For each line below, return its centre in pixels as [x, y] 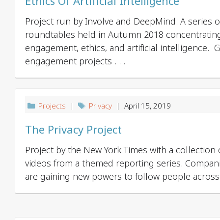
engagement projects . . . [75, 61]
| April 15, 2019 [142, 106]
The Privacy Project [73, 130]
